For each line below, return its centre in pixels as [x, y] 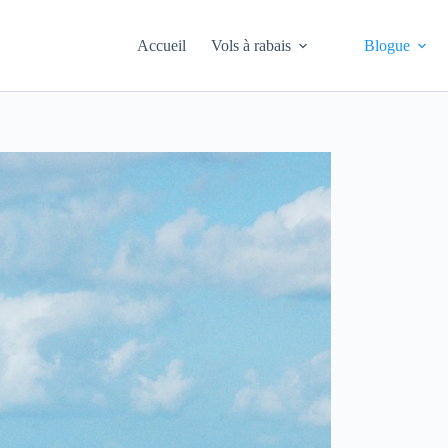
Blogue [387, 45]
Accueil [162, 45]
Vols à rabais [251, 45]
